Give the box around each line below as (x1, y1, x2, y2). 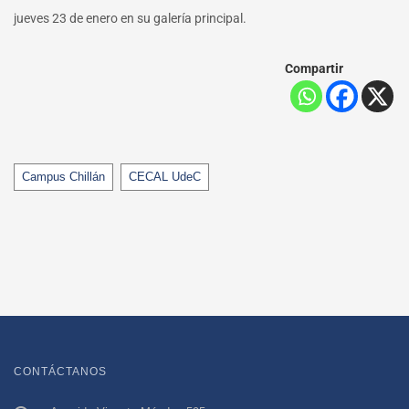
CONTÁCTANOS (14, 365, 107, 379)
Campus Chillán (22, 170, 105, 184)
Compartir (285, 61, 343, 77)
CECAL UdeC (129, 170, 201, 184)
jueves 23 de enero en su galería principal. (14, 11, 246, 26)
